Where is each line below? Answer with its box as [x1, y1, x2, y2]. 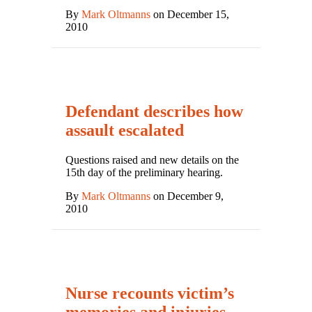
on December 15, [150, 8, 229, 21]
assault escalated [65, 121, 184, 140]
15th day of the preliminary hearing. [65, 166, 223, 179]
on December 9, [150, 190, 224, 203]
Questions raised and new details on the [65, 154, 239, 166]
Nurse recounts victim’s [65, 284, 234, 303]
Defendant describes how [65, 102, 243, 121]
